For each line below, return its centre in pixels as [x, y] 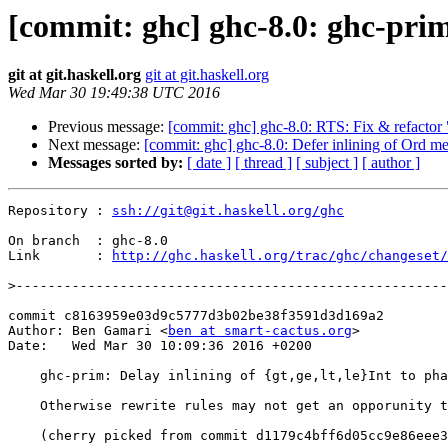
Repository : [60, 211]
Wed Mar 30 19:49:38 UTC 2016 [114, 93]
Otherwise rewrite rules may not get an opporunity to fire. [24, 406]
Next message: [96, 145]
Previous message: [108, 127]
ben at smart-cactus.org [260, 331]
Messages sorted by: [115, 163]
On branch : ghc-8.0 [88, 241]
